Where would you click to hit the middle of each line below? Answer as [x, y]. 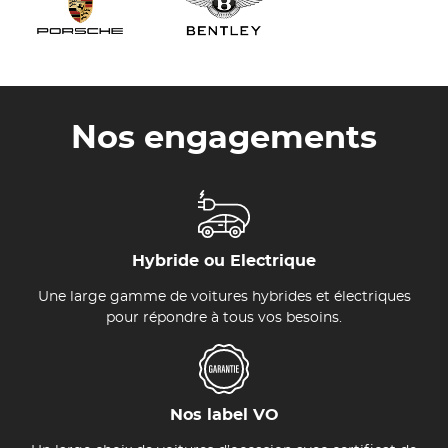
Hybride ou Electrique [224, 261]
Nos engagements [224, 138]
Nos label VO [224, 415]
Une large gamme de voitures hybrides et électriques [224, 297]
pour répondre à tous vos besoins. [224, 318]
